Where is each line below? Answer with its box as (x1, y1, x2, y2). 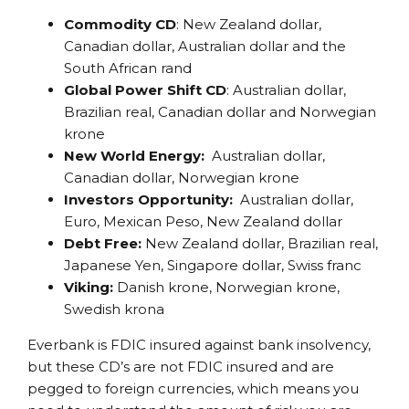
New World (64, 147, 145, 165)
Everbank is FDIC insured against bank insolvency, (27, 336, 371, 354)
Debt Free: (64, 235, 145, 253)
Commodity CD (64, 16, 176, 34)
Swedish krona (64, 300, 164, 319)
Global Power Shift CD (64, 81, 226, 100)
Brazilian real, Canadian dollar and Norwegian (64, 103, 376, 121)
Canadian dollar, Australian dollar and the (64, 37, 346, 56)
